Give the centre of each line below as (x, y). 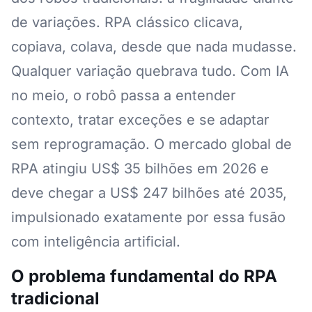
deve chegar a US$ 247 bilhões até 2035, (149, 193)
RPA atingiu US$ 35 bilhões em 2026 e (140, 169)
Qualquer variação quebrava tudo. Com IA (150, 71)
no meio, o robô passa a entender (124, 95)
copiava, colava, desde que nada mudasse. (154, 47)
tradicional (55, 298)
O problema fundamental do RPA (144, 276)
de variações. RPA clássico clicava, (127, 22)
